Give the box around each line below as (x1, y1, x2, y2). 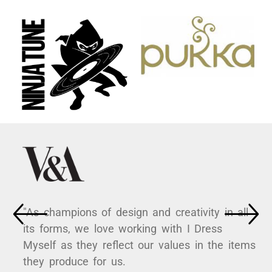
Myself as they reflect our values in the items (23, 239, 256, 252)
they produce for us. (23, 255, 126, 268)
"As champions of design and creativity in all (23, 206, 249, 219)
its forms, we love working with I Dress (23, 222, 223, 236)
